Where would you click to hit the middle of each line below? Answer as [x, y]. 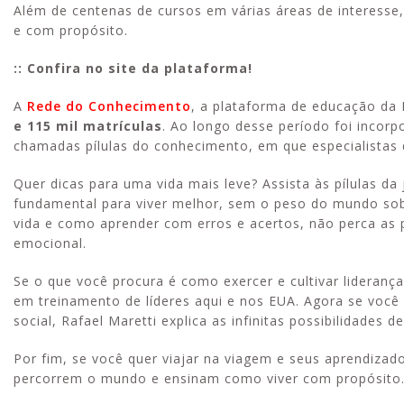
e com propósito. [71, 30]
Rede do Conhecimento [109, 106]
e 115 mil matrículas [88, 125]
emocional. [50, 243]
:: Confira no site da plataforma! [133, 68]
